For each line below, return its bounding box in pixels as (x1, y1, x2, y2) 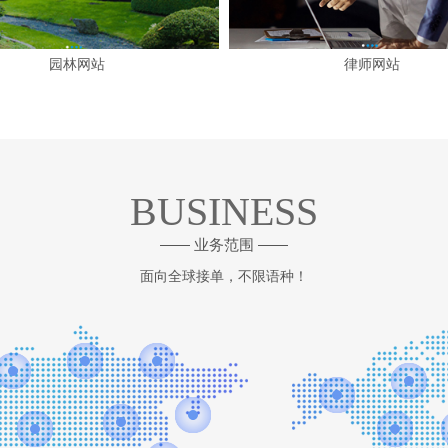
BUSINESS (130, 188, 318, 234)
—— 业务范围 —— (160, 235, 288, 253)
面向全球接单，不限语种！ (140, 267, 308, 284)
